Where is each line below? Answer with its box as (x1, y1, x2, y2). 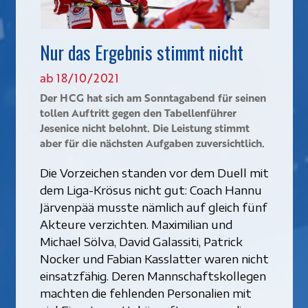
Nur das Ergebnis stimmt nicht (39, 38, 243, 66)
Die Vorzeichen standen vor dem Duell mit (39, 164, 269, 180)
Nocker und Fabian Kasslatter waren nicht (39, 250, 269, 266)
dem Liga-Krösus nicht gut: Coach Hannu (39, 181, 262, 197)
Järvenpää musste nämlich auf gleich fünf (39, 199, 267, 214)
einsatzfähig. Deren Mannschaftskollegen (39, 267, 266, 283)
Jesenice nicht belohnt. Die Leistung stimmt (39, 120, 250, 135)
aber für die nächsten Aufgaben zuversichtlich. (39, 135, 265, 151)
